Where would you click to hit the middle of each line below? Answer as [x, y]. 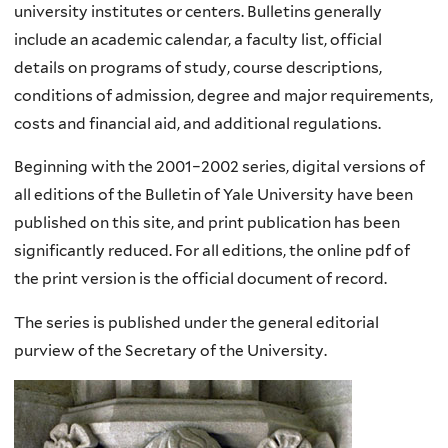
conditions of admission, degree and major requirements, [223, 95]
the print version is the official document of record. [200, 279]
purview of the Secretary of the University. [170, 350]
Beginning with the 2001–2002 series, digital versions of [219, 167]
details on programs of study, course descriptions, [198, 67]
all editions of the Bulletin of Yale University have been [213, 195]
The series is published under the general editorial [196, 322]
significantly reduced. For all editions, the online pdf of [212, 251]
